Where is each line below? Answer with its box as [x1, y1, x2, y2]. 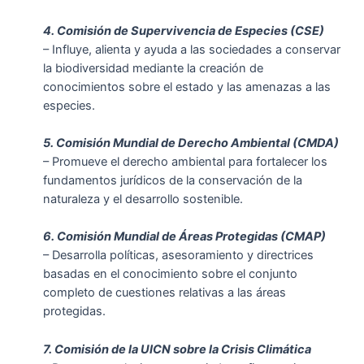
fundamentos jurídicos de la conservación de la [42, 172, 302, 188]
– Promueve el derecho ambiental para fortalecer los [42, 154, 327, 169]
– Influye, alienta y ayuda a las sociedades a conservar [42, 41, 340, 57]
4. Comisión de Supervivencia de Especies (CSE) [42, 23, 324, 38]
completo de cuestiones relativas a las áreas [42, 285, 286, 301]
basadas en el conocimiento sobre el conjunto [42, 266, 297, 282]
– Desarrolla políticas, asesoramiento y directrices [42, 248, 314, 263]
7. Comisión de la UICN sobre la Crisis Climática [42, 341, 311, 357]
